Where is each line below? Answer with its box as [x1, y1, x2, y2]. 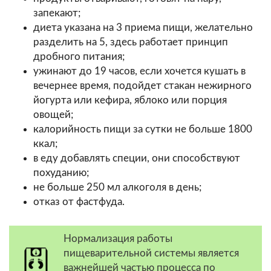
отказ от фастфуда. [33, 196, 125, 207]
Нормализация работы [64, 233, 172, 244]
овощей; [33, 109, 73, 120]
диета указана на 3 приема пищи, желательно [33, 22, 253, 33]
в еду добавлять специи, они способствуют [33, 152, 240, 163]
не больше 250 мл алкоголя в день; [33, 181, 201, 192]
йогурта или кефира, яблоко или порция [33, 94, 227, 105]
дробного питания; [33, 51, 125, 62]
